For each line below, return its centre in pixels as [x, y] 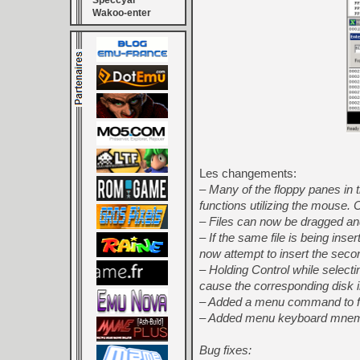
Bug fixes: [225, 350]
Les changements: [248, 174]
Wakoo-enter [122, 13]
